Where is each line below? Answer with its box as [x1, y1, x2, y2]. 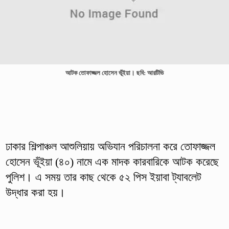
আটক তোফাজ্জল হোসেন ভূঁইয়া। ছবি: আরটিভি [65, 69, 164, 77]
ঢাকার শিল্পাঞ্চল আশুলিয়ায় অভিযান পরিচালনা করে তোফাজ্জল [5, 140, 215, 153]
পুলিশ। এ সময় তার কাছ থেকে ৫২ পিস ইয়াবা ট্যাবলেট [5, 170, 201, 184]
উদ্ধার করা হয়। [5, 186, 68, 199]
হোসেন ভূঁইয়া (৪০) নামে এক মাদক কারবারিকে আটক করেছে [5, 155, 219, 168]
